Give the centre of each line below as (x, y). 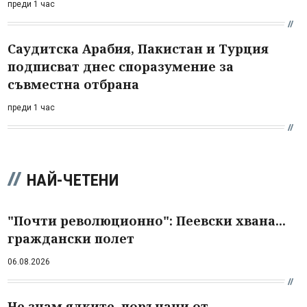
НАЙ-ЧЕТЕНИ (73, 180)
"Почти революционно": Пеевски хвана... (147, 220)
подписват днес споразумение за (121, 66)
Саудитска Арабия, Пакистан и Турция (138, 48)
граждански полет (71, 238)
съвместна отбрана (73, 84)
